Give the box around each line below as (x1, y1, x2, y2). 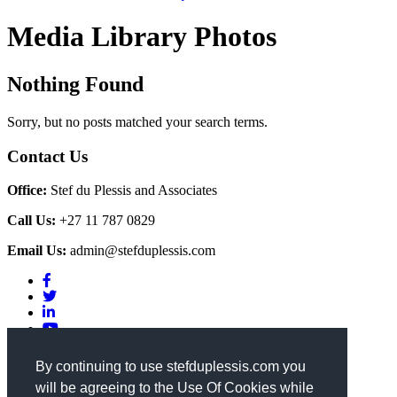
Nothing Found (7, 72, 144, 96)
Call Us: (7, 213, 56, 229)
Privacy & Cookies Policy (7, 351, 152, 367)
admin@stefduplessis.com (66, 243, 215, 259)
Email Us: (7, 243, 66, 259)
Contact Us (7, 146, 88, 166)
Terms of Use (162, 351, 237, 367)
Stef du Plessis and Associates (47, 183, 217, 198)
